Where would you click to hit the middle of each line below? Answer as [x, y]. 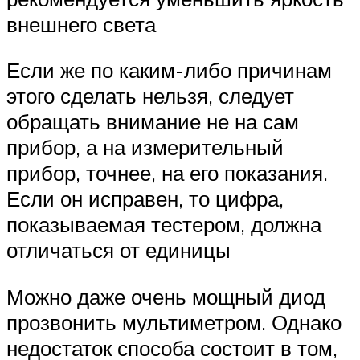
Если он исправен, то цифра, [145, 199]
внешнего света [81, 24]
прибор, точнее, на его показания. [167, 173]
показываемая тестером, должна [164, 225]
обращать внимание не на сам [153, 122]
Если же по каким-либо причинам [169, 70]
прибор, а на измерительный [145, 147]
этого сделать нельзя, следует [150, 96]
